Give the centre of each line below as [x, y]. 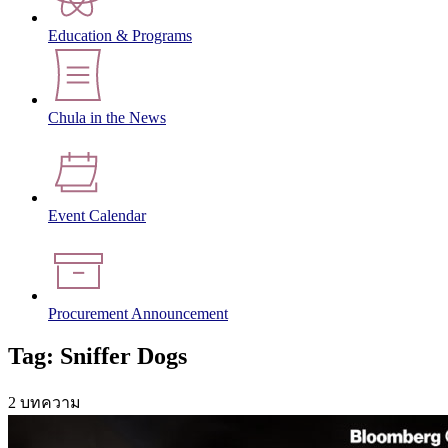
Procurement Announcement [138, 314]
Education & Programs [120, 36]
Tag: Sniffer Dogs [97, 355]
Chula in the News [107, 118]
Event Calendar [97, 216]
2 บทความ [44, 402]
